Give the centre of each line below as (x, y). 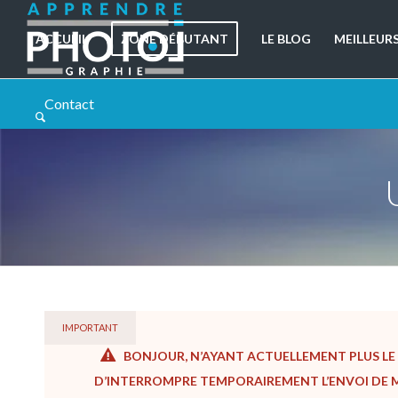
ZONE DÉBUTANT (174, 39)
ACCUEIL (61, 39)
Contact (69, 103)
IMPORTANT (90, 327)
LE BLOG (286, 39)
